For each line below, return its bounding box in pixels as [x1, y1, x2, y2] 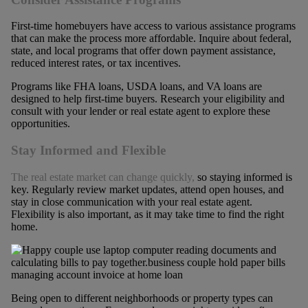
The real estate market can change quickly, [10, 170, 195, 183]
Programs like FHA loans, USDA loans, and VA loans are [10, 80, 262, 93]
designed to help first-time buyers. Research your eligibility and [10, 93, 285, 105]
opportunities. [10, 118, 70, 130]
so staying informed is [194, 170, 292, 183]
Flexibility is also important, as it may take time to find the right [10, 208, 284, 220]
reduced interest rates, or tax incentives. [10, 57, 181, 69]
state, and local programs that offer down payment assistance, [10, 45, 276, 57]
